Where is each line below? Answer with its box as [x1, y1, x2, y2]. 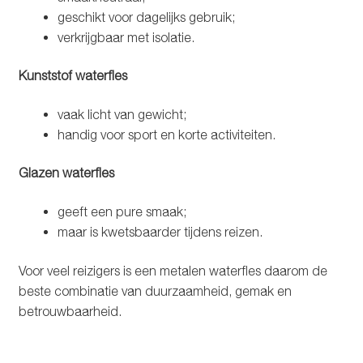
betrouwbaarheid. [18, 303, 122, 318]
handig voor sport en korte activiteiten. [57, 126, 275, 142]
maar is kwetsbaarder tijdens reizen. [57, 224, 263, 240]
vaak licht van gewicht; [57, 106, 186, 122]
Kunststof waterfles [18, 68, 127, 83]
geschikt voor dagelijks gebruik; [57, 9, 235, 24]
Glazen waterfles [18, 165, 114, 181]
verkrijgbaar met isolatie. [57, 29, 194, 45]
